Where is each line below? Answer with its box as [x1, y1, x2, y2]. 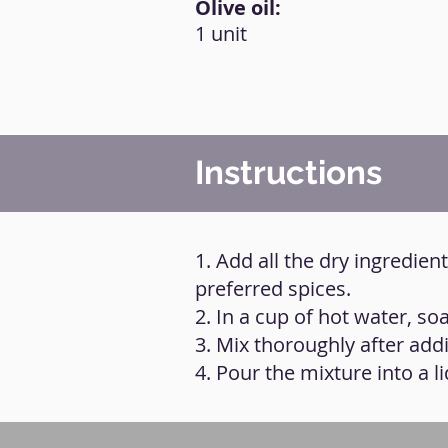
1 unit [195, 20, 247, 47]
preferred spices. [195, 275, 351, 302]
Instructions [195, 153, 382, 192]
